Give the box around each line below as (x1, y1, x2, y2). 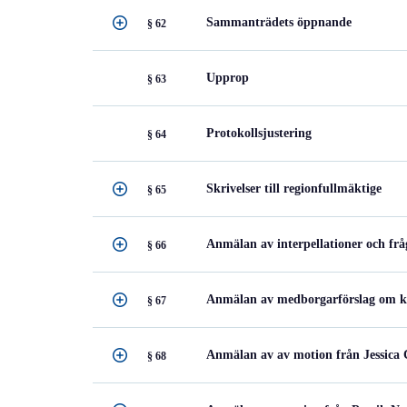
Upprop (206, 71, 249, 84)
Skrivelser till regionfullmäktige (206, 182, 382, 195)
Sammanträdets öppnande (206, 15, 352, 29)
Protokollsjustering (206, 126, 312, 140)
